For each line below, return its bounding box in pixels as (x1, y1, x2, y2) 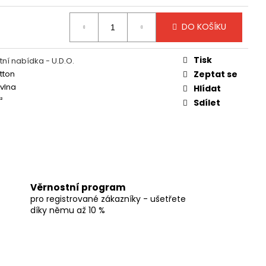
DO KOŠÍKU (182, 21, 226, 33)
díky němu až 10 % (30, 204, 105, 216)
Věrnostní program (30, 181, 126, 194)
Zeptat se (194, 68, 237, 80)
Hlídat (194, 82, 221, 94)
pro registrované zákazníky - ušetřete (30, 193, 186, 205)
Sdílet (194, 96, 220, 109)
